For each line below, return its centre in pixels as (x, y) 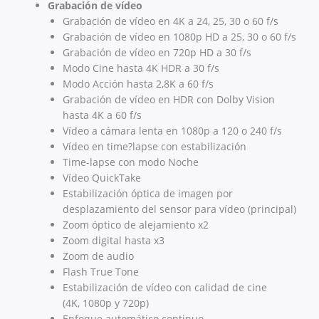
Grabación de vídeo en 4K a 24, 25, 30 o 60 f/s (171, 21)
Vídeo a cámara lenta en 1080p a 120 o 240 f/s (172, 131)
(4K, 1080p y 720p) (106, 303)
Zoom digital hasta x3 (114, 241)
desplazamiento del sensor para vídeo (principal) (179, 209)
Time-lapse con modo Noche (131, 162)
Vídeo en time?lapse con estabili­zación (155, 147)
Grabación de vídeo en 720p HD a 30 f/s (157, 53)
